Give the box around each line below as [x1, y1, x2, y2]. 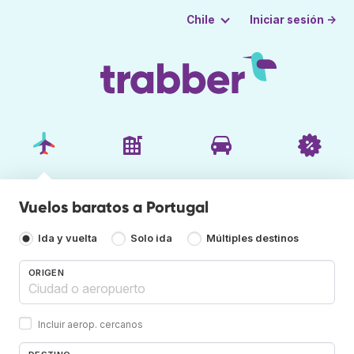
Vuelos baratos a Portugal [19, 197, 209, 217]
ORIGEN [28, 266, 64, 278]
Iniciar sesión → [250, 13, 337, 26]
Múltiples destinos [205, 232, 299, 245]
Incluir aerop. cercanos [38, 318, 143, 330]
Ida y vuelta [38, 232, 97, 245]
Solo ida [130, 232, 173, 245]
